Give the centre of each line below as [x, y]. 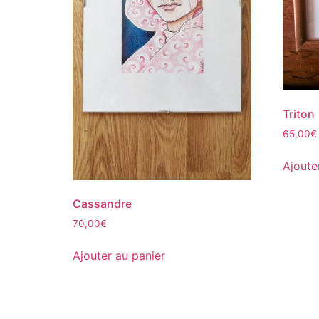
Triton [298, 114]
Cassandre [102, 204]
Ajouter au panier [119, 256]
